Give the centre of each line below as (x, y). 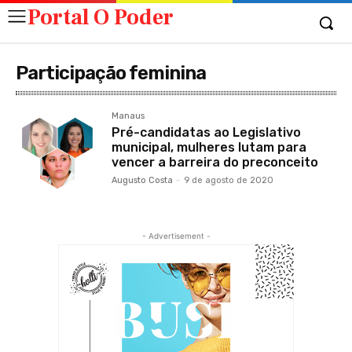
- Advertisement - (176, 236)
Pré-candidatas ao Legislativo (207, 132)
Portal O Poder (101, 17)
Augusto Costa (143, 180)
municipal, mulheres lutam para (209, 147)
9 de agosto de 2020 (229, 180)
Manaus (128, 116)
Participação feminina (111, 73)
